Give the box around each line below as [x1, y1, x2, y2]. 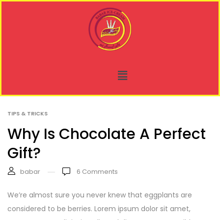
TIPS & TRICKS [7, 110, 48, 118]
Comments [81, 167, 118, 177]
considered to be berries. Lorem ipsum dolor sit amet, [7, 204, 191, 214]
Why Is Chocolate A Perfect [7, 124, 206, 145]
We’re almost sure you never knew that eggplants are [7, 190, 192, 200]
